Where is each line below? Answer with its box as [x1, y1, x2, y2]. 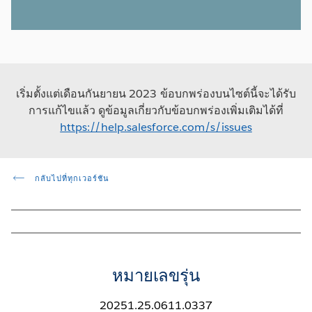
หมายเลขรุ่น [111, 264, 201, 286]
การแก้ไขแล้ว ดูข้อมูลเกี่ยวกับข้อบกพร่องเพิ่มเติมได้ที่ [28, 102, 284, 118]
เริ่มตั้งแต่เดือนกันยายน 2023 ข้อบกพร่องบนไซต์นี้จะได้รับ [16, 86, 296, 101]
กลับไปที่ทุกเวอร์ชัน [31, 173, 109, 184]
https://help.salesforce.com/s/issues [60, 119, 252, 134]
